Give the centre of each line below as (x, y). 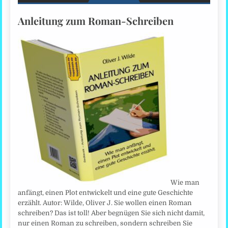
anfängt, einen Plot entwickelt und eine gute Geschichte (106, 192)
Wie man (185, 182)
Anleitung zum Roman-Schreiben (96, 20)
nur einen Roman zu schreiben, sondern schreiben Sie (105, 223)
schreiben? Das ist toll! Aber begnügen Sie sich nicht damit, (111, 213)
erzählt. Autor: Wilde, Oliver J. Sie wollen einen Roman (105, 203)
